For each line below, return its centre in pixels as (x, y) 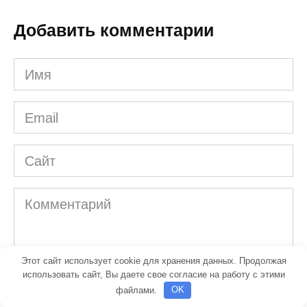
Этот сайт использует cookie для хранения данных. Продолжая (153, 260)
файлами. (137, 290)
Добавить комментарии (114, 30)
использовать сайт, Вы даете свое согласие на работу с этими (153, 274)
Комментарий (56, 198)
